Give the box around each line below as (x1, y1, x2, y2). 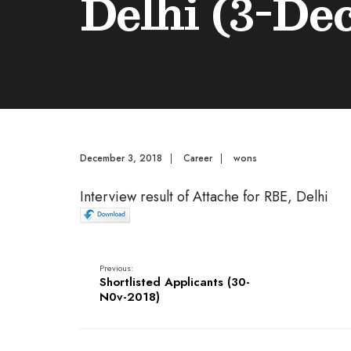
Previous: (100, 262, 133, 274)
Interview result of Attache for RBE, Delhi (80, 186, 328, 207)
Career (183, 151, 212, 165)
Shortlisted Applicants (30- (100, 273, 250, 291)
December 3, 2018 (80, 151, 162, 165)
